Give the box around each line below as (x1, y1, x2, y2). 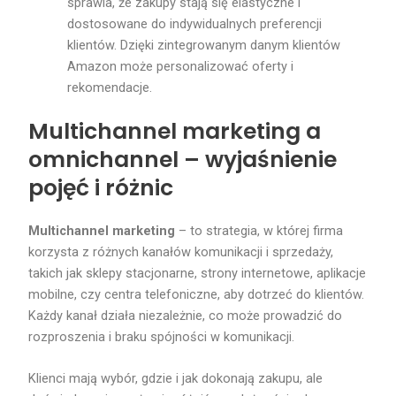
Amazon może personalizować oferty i (67, 58, 294, 75)
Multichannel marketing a (28, 115, 322, 147)
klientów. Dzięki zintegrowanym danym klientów (67, 37, 341, 54)
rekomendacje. (67, 80, 153, 96)
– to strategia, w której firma (175, 222, 344, 239)
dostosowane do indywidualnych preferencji (67, 16, 323, 33)
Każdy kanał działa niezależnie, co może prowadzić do (28, 307, 343, 324)
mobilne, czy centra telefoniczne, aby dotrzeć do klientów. (28, 286, 365, 302)
